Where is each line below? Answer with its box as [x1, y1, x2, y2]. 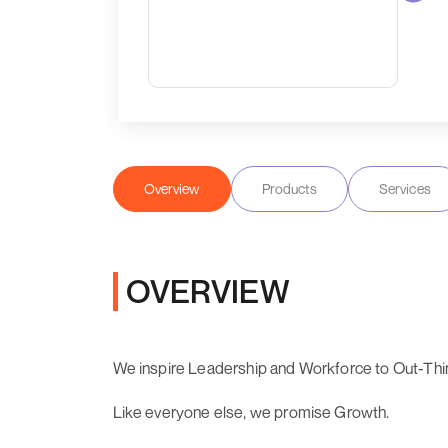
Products [261, 180, 317, 197]
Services [378, 180, 431, 197]
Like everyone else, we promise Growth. [112, 402, 390, 422]
